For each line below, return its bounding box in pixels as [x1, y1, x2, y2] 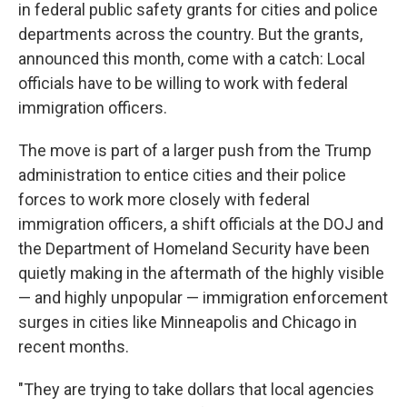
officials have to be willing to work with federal [18, 74, 348, 93]
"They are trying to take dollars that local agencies [18, 380, 374, 399]
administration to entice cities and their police [18, 165, 346, 184]
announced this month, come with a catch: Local [18, 49, 365, 68]
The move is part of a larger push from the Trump [18, 141, 372, 160]
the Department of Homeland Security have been [18, 239, 370, 258]
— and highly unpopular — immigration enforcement [18, 288, 388, 307]
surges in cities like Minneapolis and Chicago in [18, 313, 357, 332]
